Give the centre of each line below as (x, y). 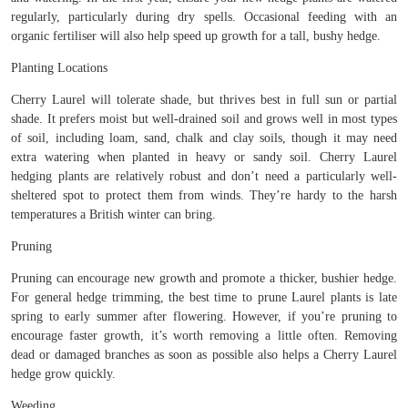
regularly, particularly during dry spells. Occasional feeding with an (204, 17)
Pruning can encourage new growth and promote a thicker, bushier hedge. (204, 279)
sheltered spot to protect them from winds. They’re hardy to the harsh (204, 196)
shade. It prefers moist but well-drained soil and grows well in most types (204, 119)
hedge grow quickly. (63, 374)
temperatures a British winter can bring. (113, 215)
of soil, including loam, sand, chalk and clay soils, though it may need (204, 138)
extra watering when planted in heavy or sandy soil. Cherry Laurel (204, 158)
